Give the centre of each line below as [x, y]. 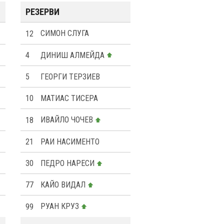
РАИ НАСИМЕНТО [70, 141]
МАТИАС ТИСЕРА [69, 98]
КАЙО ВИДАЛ [63, 185]
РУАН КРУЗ [60, 206]
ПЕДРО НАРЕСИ [67, 163]
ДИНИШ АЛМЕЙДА [72, 55]
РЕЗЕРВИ [42, 12]
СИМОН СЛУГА [65, 33]
